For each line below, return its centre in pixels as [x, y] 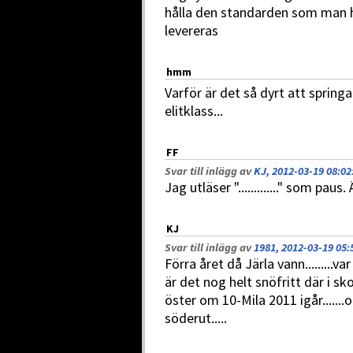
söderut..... [196, 318]
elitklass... [194, 111]
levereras [191, 30]
